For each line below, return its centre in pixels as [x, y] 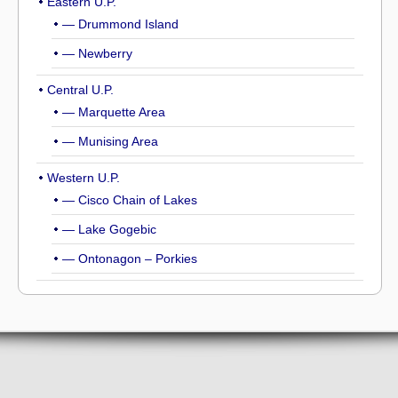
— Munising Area [110, 142]
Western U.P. [84, 178]
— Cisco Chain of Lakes [130, 200]
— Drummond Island [120, 24]
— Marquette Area [114, 112]
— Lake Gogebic [109, 230]
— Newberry [97, 54]
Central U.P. [80, 90]
